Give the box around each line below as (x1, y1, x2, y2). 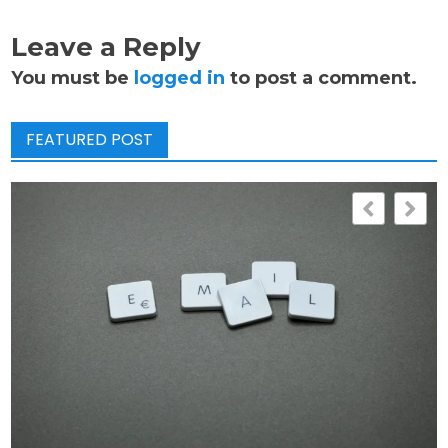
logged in (134, 67, 226, 89)
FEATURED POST (26, 128, 154, 151)
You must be (11, 67, 135, 89)
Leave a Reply (11, 31, 202, 63)
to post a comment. (225, 67, 418, 89)
